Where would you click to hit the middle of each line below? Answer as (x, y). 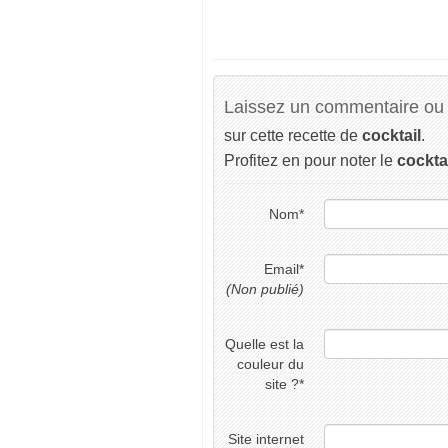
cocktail (391, 135)
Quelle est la (264, 344)
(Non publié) (265, 289)
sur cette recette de (293, 135)
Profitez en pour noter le (310, 160)
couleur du (270, 364)
